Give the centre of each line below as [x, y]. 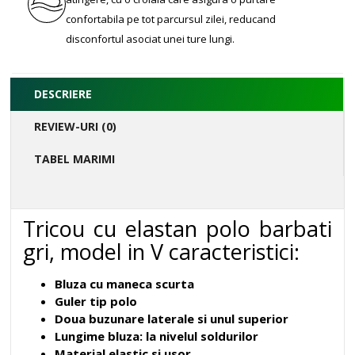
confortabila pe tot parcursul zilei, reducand [171, 19]
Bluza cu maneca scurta [124, 284]
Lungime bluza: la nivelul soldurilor [157, 336]
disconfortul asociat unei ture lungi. [150, 39]
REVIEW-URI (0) [75, 126]
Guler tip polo [96, 301]
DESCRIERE [63, 94]
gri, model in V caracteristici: [161, 252]
